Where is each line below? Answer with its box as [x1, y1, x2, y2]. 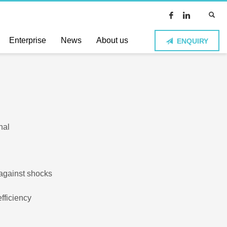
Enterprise [9, 35, 47, 45]
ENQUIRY [177, 36, 209, 45]
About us [96, 35, 129, 45]
